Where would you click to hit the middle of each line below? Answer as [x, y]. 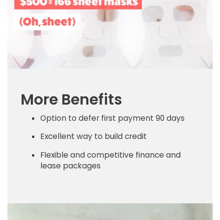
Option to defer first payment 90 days [112, 118]
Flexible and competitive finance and [110, 155]
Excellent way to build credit [94, 137]
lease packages [70, 165]
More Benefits [71, 99]
